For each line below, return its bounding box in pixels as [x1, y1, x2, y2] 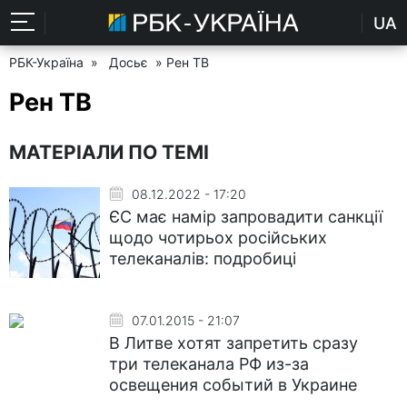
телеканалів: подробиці [109, 249, 296, 268]
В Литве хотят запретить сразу [109, 333, 358, 352]
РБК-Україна [9, 55, 84, 70]
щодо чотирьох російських [109, 228, 327, 247]
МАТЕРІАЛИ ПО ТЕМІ [9, 141, 209, 164]
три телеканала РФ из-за [109, 354, 309, 373]
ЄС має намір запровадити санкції [109, 207, 382, 226]
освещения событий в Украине [109, 375, 357, 394]
